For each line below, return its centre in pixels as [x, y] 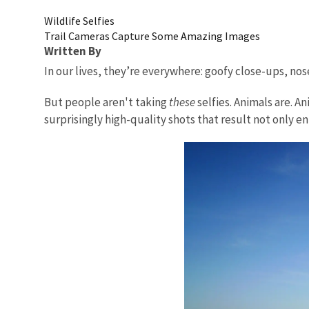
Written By [73, 51]
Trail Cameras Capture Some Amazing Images [152, 36]
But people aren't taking [107, 102]
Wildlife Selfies [79, 20]
